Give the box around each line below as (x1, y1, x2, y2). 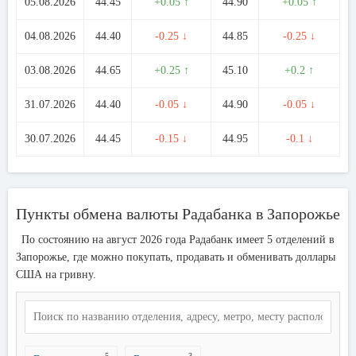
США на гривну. (16, 269, 96, 281)
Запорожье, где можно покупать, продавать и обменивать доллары (16, 251, 335, 263)
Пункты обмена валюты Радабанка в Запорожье (16, 205, 340, 222)
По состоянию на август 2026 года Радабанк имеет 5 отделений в (21, 234, 335, 246)
